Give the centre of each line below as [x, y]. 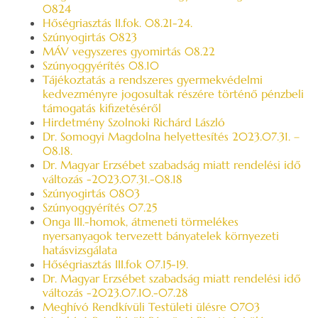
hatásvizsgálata [80, 250]
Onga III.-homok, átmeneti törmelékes [141, 221]
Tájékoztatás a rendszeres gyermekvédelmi [153, 79]
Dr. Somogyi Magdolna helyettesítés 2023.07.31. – [171, 136]
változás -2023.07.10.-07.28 [115, 292]
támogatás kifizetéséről [102, 108]
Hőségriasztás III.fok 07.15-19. [115, 264]
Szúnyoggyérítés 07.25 [100, 207]
